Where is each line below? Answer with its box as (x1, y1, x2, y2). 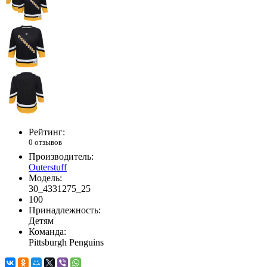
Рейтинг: (29, 127, 65, 138)
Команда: (29, 226, 66, 237)
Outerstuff (29, 162, 67, 172)
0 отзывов (29, 138, 62, 147)
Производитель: (29, 151, 94, 162)
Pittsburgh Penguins (29, 237, 104, 247)
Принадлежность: (29, 204, 101, 215)
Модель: (29, 172, 62, 183)
